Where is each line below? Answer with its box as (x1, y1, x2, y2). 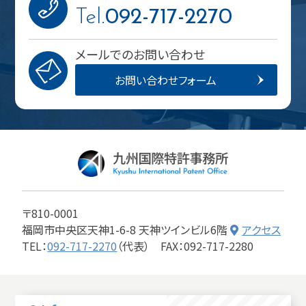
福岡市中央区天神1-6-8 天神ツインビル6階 (22, 221, 231, 238)
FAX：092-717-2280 (161, 237, 254, 254)
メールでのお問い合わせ (75, 44, 206, 63)
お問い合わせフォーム (115, 71, 217, 88)
